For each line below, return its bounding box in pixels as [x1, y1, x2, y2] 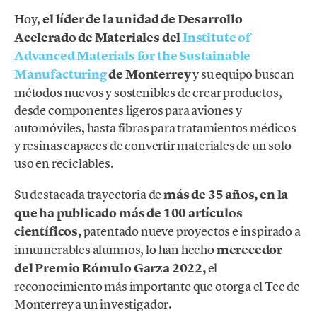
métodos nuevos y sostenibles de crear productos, [14, 83, 282, 100]
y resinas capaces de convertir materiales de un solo [14, 137, 292, 154]
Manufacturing [14, 65, 107, 83]
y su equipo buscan [190, 65, 294, 82]
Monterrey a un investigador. [14, 296, 174, 313]
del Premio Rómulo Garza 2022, [14, 260, 208, 277]
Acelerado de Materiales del [14, 28, 183, 46]
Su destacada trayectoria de [14, 186, 163, 203]
